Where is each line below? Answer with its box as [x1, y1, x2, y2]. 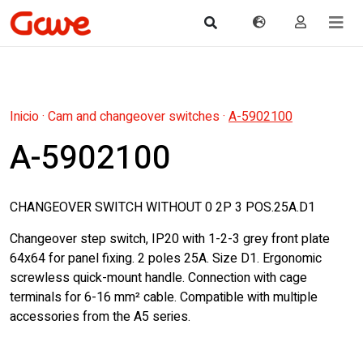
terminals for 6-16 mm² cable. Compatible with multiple [10, 288, 318, 307]
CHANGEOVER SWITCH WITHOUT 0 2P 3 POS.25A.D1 [10, 198, 315, 217]
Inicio [10, 107, 39, 126]
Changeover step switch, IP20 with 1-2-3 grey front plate [10, 229, 330, 249]
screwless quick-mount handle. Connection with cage [10, 268, 307, 288]
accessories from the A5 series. [10, 307, 190, 327]
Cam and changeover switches [48, 107, 220, 126]
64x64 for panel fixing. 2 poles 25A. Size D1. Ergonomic [10, 249, 322, 268]
